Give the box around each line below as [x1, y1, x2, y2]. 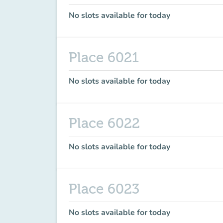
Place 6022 [69, 115, 140, 131]
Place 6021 [69, 50, 139, 66]
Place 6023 [69, 181, 139, 197]
